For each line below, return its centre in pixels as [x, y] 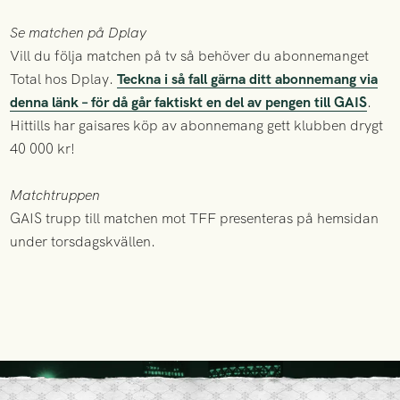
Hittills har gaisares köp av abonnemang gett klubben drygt [197, 126]
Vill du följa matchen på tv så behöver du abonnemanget [190, 56]
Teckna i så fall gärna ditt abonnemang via [248, 79]
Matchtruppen [55, 196]
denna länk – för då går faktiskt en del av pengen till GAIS [189, 103]
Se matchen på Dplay [79, 33]
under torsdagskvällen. [83, 242]
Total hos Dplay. [64, 79]
